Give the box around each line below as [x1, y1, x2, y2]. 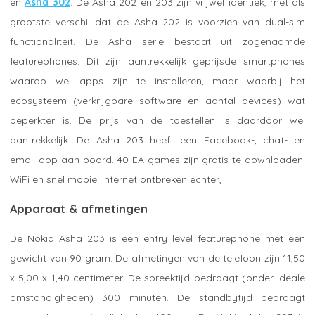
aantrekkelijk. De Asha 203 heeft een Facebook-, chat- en [10, 133, 305, 146]
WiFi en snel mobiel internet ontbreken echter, [10, 172, 221, 186]
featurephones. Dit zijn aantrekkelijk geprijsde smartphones [10, 54, 305, 67]
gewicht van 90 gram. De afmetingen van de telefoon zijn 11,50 [10, 251, 305, 264]
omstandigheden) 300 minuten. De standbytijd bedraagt [10, 290, 305, 304]
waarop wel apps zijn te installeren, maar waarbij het [10, 74, 305, 87]
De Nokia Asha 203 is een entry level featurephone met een [10, 231, 305, 245]
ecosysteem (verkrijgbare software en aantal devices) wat [10, 94, 305, 107]
